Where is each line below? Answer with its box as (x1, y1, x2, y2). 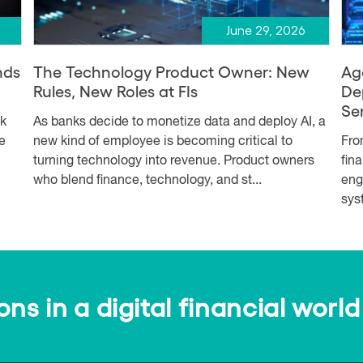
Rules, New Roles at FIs (32, 80, 198, 100)
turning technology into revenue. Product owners (32, 154, 314, 168)
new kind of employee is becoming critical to (32, 135, 293, 148)
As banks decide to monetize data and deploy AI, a (32, 115, 326, 129)
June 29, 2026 (225, 23, 305, 37)
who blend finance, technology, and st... (32, 173, 262, 187)
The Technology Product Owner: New (32, 61, 310, 81)
